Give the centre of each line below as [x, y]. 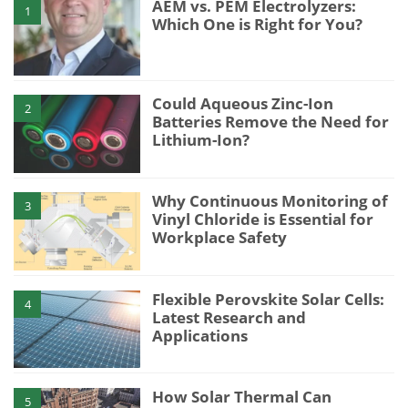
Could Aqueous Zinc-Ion [243, 104]
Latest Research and [229, 317]
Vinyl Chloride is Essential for [263, 219]
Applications [200, 335]
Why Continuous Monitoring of [270, 201]
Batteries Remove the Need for [271, 122]
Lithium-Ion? [201, 140]
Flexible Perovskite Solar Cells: [269, 299]
